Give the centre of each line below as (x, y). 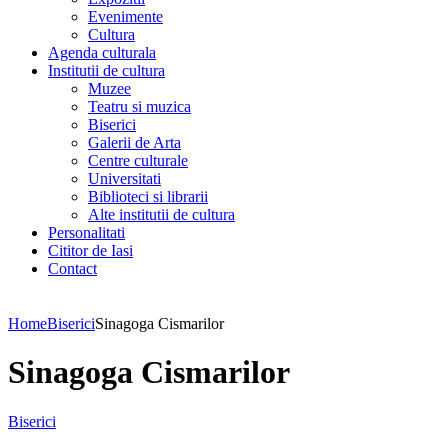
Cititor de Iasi (90, 250)
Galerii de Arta (134, 142)
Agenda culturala (102, 52)
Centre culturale (138, 160)
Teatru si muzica (139, 106)
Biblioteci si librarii (148, 196)
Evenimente (125, 16)
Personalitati (86, 232)
